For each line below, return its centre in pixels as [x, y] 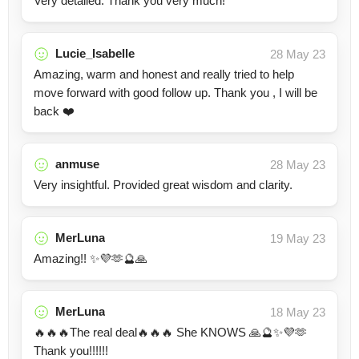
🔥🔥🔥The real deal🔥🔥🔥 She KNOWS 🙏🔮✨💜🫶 [170, 332]
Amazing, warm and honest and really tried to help [164, 74]
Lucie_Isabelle [95, 53]
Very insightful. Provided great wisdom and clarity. [163, 185]
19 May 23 [298, 238]
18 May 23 [298, 312]
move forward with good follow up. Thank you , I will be [175, 93]
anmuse [77, 164]
